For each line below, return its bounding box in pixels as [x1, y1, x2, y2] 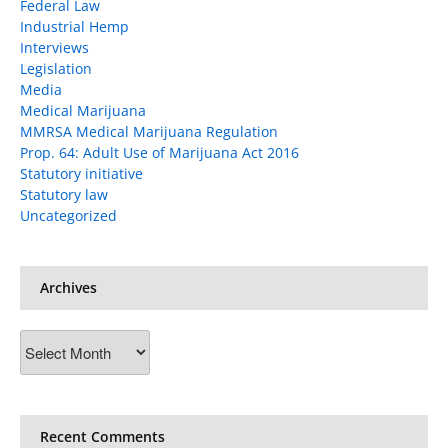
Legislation [20, 59, 92, 79]
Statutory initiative [20, 164, 143, 184]
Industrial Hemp [20, 17, 129, 37]
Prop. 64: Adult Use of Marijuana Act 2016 [20, 143, 299, 163]
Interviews [20, 38, 89, 58]
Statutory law [20, 185, 108, 205]
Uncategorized [20, 206, 117, 226]
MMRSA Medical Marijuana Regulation [20, 122, 278, 142]
